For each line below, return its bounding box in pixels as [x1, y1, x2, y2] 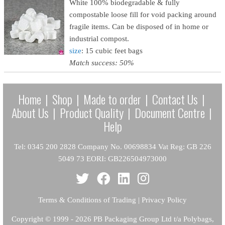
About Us [11, 103, 49, 122]
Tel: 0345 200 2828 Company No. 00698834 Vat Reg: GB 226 [14, 143, 211, 151]
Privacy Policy [142, 196, 187, 204]
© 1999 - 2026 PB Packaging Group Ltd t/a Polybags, [43, 215, 214, 223]
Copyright [11, 215, 43, 223]
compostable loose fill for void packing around [69, 11, 216, 19]
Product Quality [59, 103, 124, 122]
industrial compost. [69, 35, 129, 43]
